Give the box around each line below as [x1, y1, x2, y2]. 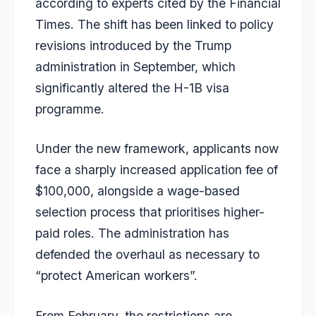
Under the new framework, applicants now [35, 141, 279, 157]
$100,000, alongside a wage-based [35, 183, 240, 199]
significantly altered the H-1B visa [35, 80, 229, 95]
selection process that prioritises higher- [35, 205, 265, 220]
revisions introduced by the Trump [35, 38, 231, 53]
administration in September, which [35, 59, 236, 74]
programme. [35, 102, 104, 116]
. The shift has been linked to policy [71, 17, 274, 32]
